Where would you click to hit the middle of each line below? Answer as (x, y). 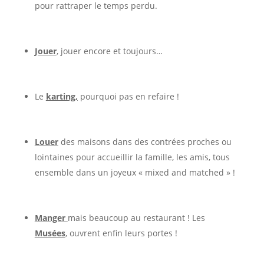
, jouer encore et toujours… (109, 51)
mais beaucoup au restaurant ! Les (136, 217)
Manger (51, 217)
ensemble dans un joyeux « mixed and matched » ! (135, 172)
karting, (62, 96)
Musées (50, 233)
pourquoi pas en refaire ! (128, 96)
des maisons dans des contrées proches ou (145, 141)
